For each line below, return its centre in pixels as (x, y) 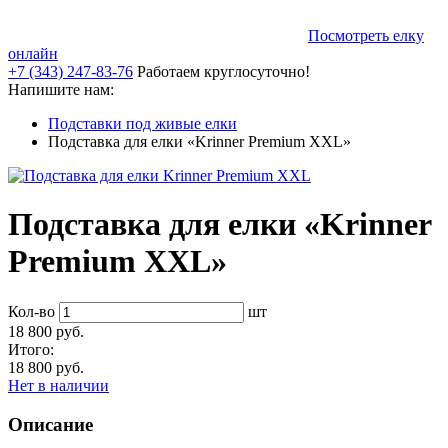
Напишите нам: (61, 89)
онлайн (33, 53)
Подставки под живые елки (142, 123)
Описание (50, 424)
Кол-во (31, 311)
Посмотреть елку (366, 35)
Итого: (31, 349)
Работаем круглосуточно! (223, 71)
